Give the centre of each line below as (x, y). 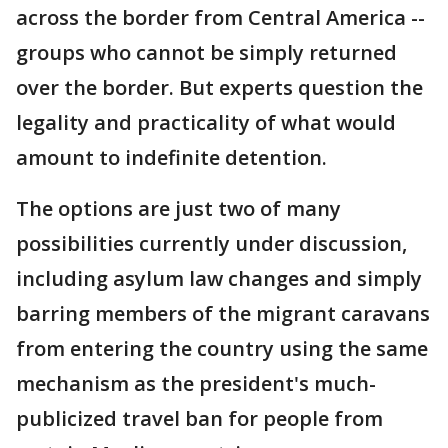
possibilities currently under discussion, (211, 243)
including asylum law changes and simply (219, 278)
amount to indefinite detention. (171, 157)
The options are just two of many (178, 208)
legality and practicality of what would (206, 122)
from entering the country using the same (222, 348)
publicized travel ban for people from (199, 418)
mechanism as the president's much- (196, 383)
